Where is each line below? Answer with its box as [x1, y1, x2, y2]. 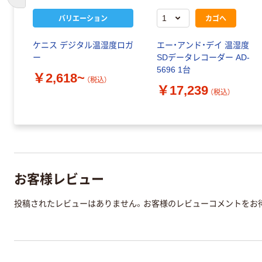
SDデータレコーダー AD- [157, 53, 250, 63]
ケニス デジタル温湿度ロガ [33, 40, 133, 50]
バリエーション [58, 13, 108, 23]
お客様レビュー [14, 168, 104, 187]
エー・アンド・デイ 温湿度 [157, 40, 249, 50]
